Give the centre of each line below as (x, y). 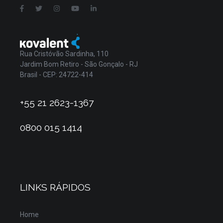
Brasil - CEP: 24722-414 (56, 74)
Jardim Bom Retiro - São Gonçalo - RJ (79, 64)
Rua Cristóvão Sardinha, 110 (64, 54)
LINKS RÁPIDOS (55, 187)
